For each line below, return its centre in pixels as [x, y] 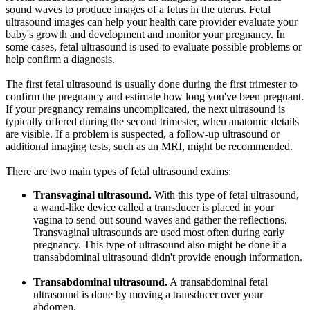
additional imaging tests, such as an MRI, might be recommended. [149, 146]
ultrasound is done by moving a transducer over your [148, 294]
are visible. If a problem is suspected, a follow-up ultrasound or [143, 134]
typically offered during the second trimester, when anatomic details [152, 121]
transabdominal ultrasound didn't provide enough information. [168, 257]
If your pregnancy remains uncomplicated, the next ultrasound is [145, 109]
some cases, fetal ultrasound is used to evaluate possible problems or [154, 46]
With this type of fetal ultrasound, [225, 194]
